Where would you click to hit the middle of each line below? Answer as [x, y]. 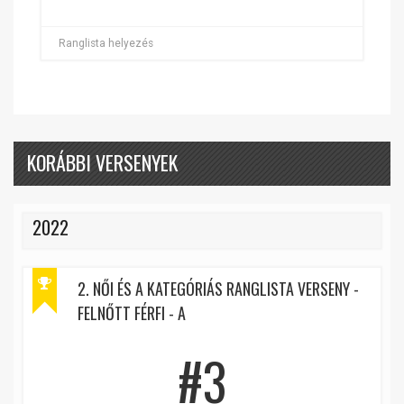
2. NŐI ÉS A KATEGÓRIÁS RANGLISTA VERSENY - [218, 289]
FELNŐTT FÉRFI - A [132, 313]
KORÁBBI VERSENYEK [102, 162]
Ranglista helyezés [106, 43]
